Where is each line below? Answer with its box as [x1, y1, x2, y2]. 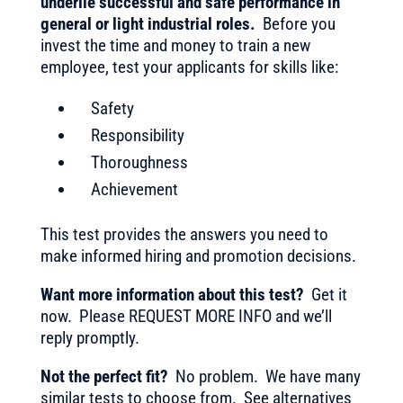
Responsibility [90, 125, 184, 146]
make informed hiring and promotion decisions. [40, 246, 356, 266]
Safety [90, 98, 134, 119]
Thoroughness [90, 152, 188, 173]
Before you [262, 13, 336, 34]
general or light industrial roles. [40, 13, 263, 34]
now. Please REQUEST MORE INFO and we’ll [40, 306, 332, 327]
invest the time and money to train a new [40, 35, 310, 56]
